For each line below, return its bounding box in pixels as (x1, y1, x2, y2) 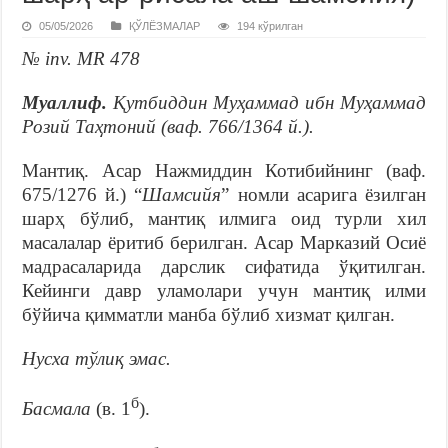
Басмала (22, 398, 97, 420)
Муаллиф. (22, 91, 114, 113)
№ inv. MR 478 (22, 47, 141, 69)
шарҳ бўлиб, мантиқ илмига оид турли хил (22, 207, 426, 229)
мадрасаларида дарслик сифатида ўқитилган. (22, 255, 426, 277)
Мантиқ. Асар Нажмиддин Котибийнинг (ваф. (22, 159, 426, 181)
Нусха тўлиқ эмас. (22, 347, 172, 369)
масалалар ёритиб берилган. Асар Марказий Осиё (22, 231, 426, 253)
